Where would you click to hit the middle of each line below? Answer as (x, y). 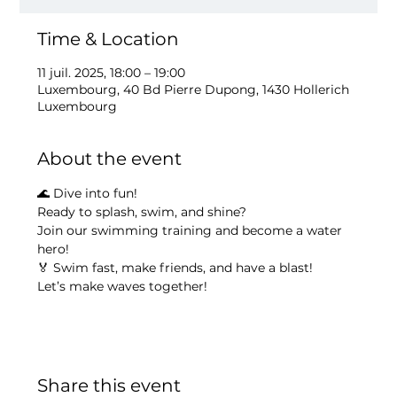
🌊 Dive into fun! (88, 193)
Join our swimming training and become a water (192, 230)
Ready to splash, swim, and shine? (142, 212)
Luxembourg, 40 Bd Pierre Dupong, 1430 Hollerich (194, 90)
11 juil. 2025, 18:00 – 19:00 (112, 73)
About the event (110, 159)
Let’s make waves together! (123, 286)
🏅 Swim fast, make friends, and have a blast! (175, 268)
